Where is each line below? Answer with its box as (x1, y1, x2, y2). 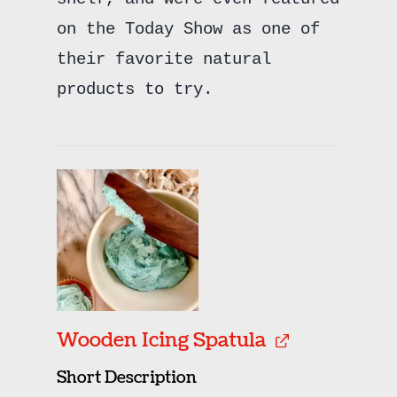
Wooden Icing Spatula (56, 326, 266, 354)
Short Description (56, 367, 197, 390)
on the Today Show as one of (56, 19, 320, 40)
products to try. (56, 80, 213, 100)
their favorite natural (56, 50, 271, 70)
